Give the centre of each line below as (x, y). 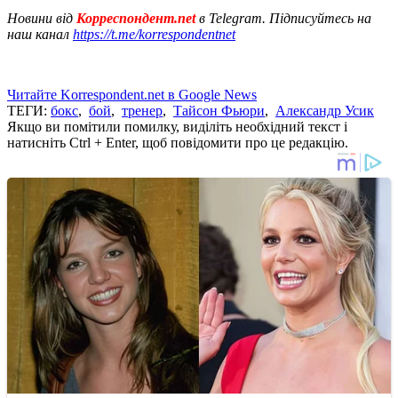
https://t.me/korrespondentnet (154, 34)
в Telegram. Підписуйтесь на (285, 18)
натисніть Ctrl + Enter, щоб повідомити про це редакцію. (178, 142)
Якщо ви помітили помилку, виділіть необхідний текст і (177, 126)
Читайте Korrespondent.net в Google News (132, 94)
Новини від (40, 18)
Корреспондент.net (136, 18)
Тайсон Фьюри (219, 110)
